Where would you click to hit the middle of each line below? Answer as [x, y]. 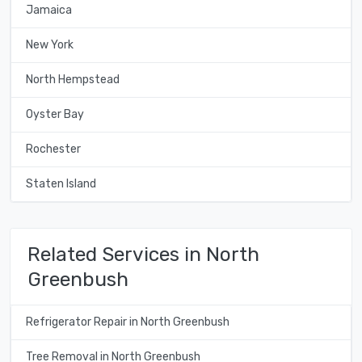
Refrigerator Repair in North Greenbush [127, 322]
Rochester [53, 149]
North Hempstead [72, 80]
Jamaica [48, 11]
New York [49, 45]
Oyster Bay [55, 115]
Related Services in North [143, 254]
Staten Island [61, 184]
